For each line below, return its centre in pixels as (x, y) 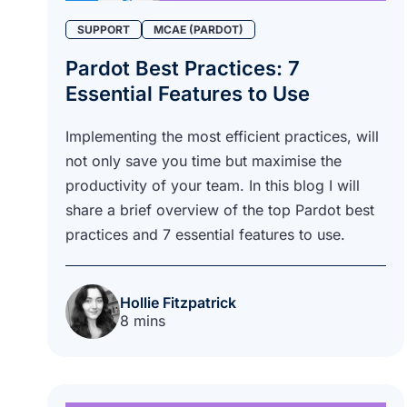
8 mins (143, 320)
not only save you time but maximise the (203, 160)
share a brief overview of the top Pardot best (220, 209)
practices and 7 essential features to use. (205, 234)
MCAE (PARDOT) (199, 29)
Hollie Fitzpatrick (178, 302)
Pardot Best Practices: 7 (183, 68)
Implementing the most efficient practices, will (222, 136)
